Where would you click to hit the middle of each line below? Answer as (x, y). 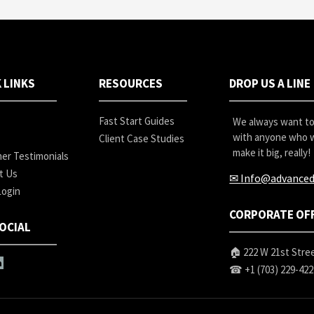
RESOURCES (130, 84)
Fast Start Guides (136, 121)
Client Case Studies (141, 139)
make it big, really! (272, 153)
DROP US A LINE (270, 84)
